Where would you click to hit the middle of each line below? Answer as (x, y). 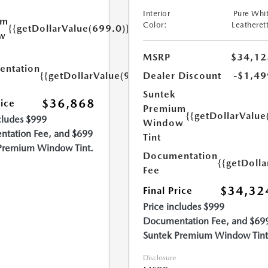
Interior (157, 14)
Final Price (168, 191)
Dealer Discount (182, 76)
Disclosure (160, 258)
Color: (155, 25)
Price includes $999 (184, 207)
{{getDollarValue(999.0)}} (103, 76)
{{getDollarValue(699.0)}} (71, 28)
